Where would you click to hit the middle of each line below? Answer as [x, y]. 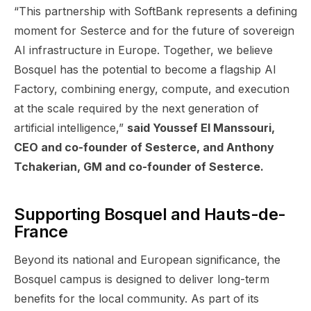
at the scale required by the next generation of [136, 108]
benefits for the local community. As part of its [136, 298]
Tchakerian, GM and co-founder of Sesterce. [139, 166]
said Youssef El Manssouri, [201, 127]
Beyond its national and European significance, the [147, 259]
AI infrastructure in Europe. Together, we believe [143, 50]
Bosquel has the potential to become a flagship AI [145, 69]
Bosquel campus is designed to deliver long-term [142, 279]
